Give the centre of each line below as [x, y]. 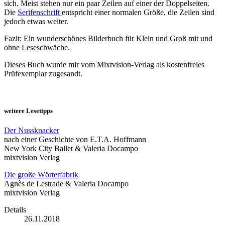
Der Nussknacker [32, 130]
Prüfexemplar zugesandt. [43, 74]
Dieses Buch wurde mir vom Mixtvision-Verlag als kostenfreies [104, 65]
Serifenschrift [40, 13]
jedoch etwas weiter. [36, 22]
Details [15, 209]
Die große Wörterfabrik [41, 174]
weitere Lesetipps [28, 110]
